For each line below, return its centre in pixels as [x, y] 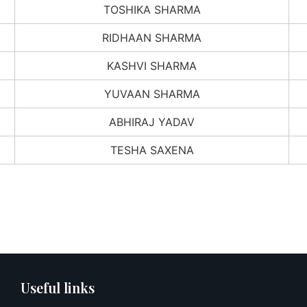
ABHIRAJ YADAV [152, 122]
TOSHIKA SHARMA [152, 9]
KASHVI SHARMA [152, 65]
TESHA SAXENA [152, 150]
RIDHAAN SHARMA [152, 37]
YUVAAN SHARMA [152, 94]
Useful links [57, 287]
